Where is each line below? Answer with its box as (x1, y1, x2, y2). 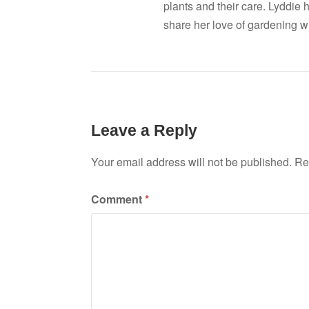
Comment (91, 191, 145, 208)
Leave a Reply (91, 121, 197, 139)
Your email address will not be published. (91, 154, 292, 170)
